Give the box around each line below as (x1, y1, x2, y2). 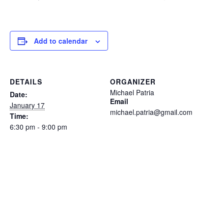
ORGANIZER (110, 76, 156, 86)
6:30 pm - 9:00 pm (10, 121, 67, 132)
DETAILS (10, 76, 42, 86)
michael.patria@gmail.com (110, 107, 192, 117)
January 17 (10, 100, 45, 110)
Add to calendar (34, 35, 87, 46)
